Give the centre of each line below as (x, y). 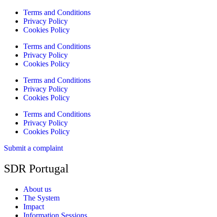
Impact (34, 206)
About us (37, 189)
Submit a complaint (33, 148)
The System (41, 198)
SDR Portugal (36, 168)
